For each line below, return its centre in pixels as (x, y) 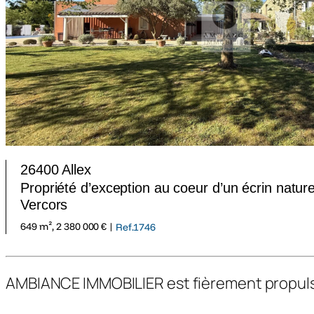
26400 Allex (56, 169)
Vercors (44, 204)
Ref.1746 (136, 227)
